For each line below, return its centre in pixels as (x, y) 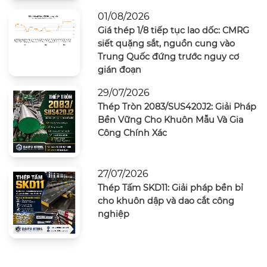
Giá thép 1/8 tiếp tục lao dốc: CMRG (173, 30)
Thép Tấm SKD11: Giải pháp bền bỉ (170, 188)
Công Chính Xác (132, 133)
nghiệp (113, 214)
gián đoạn (119, 69)
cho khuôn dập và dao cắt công (166, 201)
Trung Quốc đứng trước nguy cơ (168, 56)
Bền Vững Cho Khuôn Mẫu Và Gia (170, 119)
